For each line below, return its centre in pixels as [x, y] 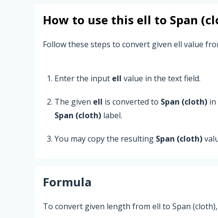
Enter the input [83, 78]
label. [112, 115]
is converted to [132, 101]
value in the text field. [161, 78]
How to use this [90, 20]
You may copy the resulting [105, 138]
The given [74, 101]
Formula [67, 182]
